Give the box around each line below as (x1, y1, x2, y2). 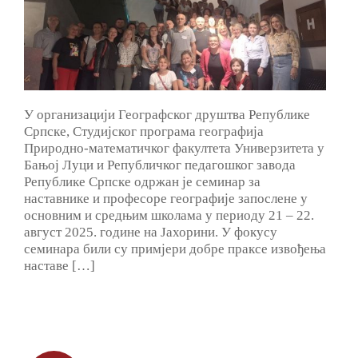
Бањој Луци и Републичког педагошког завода (24, 157, 296, 173)
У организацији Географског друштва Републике (24, 107, 310, 123)
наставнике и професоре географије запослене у (24, 191, 308, 207)
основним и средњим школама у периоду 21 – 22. (24, 208, 314, 224)
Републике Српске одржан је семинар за (24, 174, 261, 190)
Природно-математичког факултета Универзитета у (24, 141, 324, 157)
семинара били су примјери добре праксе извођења (24, 241, 326, 257)
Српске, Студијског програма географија (24, 124, 264, 140)
